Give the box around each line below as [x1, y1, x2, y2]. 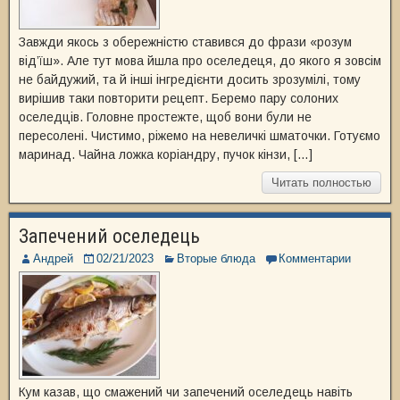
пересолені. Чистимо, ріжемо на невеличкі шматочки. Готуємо [19, 129, 380, 143]
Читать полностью [271, 176, 371, 189]
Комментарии [279, 252, 351, 265]
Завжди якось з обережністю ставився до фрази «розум [19, 35, 352, 49]
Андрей [33, 252, 73, 265]
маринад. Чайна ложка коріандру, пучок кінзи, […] [19, 147, 312, 162]
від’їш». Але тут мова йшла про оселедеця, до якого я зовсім [19, 54, 381, 68]
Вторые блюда [177, 252, 255, 265]
